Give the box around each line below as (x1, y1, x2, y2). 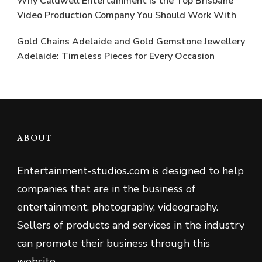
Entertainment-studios (17, 164, 127, 178)
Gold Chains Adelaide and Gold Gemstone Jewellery (17, 35, 245, 49)
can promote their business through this (17, 236, 210, 251)
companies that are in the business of (17, 182, 195, 196)
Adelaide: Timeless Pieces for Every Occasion (17, 50, 215, 63)
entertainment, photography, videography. (17, 200, 218, 215)
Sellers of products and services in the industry (17, 218, 244, 233)
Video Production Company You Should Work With (17, 9, 236, 22)
